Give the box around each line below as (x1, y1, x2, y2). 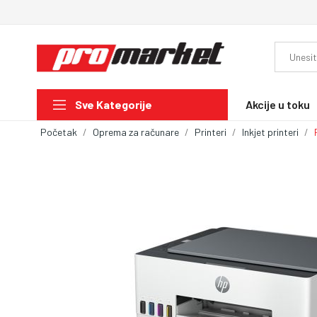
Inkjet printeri (242, 125, 299, 138)
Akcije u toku (246, 97, 310, 111)
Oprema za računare (93, 125, 179, 138)
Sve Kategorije (75, 98, 152, 112)
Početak (40, 125, 77, 138)
